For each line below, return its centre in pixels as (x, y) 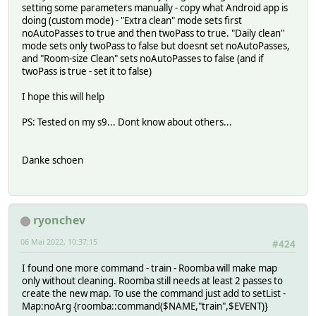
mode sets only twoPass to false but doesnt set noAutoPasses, (156, 45)
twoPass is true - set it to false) (87, 71)
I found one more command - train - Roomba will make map (150, 268)
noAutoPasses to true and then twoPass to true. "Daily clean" (153, 33)
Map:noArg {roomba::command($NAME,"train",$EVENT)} (145, 306)
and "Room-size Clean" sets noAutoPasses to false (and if (143, 58)
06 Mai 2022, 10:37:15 (59, 242)
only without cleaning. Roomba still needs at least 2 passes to (152, 281)
